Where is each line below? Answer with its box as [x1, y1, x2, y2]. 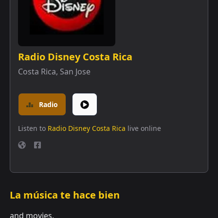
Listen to [18, 124, 46, 133]
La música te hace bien [10, 188, 120, 201]
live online [127, 124, 161, 133]
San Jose [60, 66, 91, 77]
